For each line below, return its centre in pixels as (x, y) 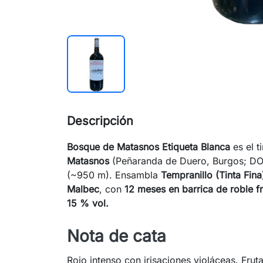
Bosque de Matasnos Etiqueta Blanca (149, 147)
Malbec (83, 189)
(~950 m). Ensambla (114, 175)
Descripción (100, 121)
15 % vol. (88, 203)
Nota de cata (117, 236)
